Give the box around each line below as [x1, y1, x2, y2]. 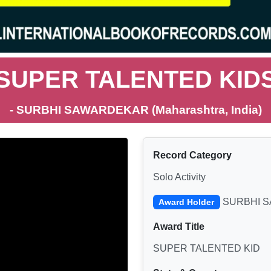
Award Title [153, 221, 204, 232]
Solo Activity [153, 172, 206, 183]
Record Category [153, 150, 232, 161]
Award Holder [158, 197, 215, 207]
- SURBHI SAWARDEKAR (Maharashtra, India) [9, 103, 262, 117]
